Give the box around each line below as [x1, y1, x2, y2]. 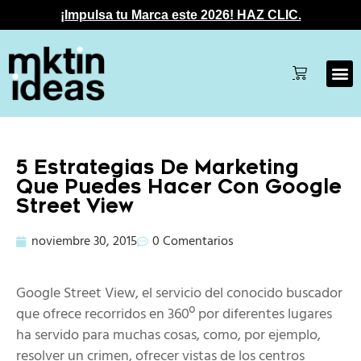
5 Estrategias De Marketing [16, 156, 299, 180]
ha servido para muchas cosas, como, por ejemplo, [16, 324, 321, 348]
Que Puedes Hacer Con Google [16, 176, 342, 199]
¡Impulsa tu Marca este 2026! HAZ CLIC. [60, 8, 301, 22]
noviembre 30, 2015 [31, 231, 137, 253]
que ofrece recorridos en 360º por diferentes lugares [16, 303, 332, 327]
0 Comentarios [152, 231, 234, 253]
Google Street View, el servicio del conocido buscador [16, 282, 342, 306]
